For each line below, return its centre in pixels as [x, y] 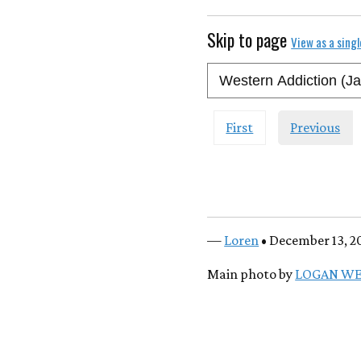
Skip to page [249, 39]
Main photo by [251, 274]
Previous [315, 128]
